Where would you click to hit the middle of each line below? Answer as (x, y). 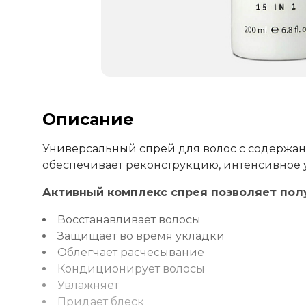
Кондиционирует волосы (131, 269)
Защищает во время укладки (141, 236)
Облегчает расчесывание (131, 253)
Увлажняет (88, 286)
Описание (88, 120)
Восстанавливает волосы (129, 220)
